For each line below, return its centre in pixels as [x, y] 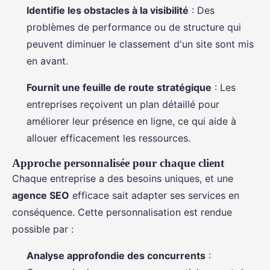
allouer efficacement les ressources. [108, 138]
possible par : [43, 229]
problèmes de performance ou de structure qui [134, 27]
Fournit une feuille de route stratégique [119, 87]
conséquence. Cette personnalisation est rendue [122, 212]
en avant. [47, 61]
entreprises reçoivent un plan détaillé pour [123, 104]
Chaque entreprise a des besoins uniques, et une [123, 178]
